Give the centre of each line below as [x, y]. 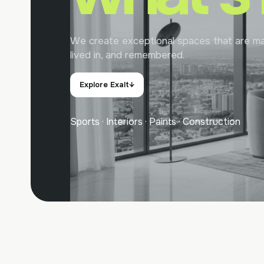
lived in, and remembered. [128, 55]
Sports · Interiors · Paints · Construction [156, 121]
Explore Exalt [105, 85]
